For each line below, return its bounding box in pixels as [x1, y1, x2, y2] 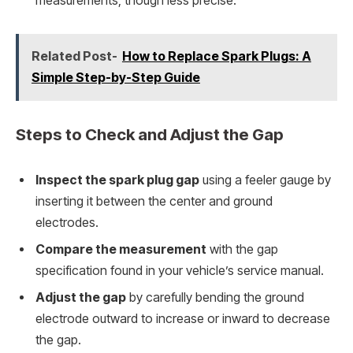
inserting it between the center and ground [35, 193, 273, 209]
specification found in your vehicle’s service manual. [35, 262, 324, 278]
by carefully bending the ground [126, 289, 304, 305]
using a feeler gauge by [199, 172, 331, 188]
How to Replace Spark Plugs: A [121, 48, 311, 65]
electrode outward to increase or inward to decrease [35, 310, 330, 326]
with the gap [206, 241, 278, 257]
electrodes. [35, 214, 98, 230]
